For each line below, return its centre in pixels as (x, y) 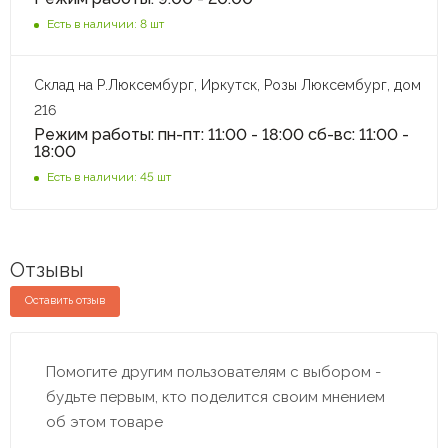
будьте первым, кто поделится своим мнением (215, 397)
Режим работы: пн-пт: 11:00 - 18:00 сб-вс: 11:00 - (221, 135)
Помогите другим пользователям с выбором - (213, 372)
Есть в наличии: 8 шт (105, 24)
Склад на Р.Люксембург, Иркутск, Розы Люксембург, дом (227, 85)
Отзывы (47, 270)
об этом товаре (104, 422)
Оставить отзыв (65, 301)
